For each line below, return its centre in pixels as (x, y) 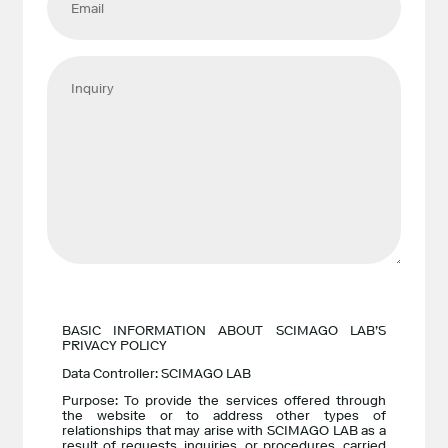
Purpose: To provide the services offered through (224, 401)
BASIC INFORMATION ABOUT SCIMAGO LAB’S (224, 330)
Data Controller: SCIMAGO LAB (157, 373)
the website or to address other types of (224, 416)
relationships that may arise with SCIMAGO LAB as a (224, 431)
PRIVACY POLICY (115, 345)
